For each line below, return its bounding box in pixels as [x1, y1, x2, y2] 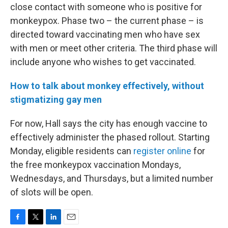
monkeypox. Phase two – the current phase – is [10, 15, 204, 26]
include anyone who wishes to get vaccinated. [10, 56, 196, 67]
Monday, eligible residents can [10, 146, 133, 156]
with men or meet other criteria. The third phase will [10, 43, 217, 53]
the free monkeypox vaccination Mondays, [10, 159, 181, 170]
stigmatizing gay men [10, 94, 102, 105]
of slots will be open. [10, 187, 93, 197]
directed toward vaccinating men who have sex [10, 29, 200, 40]
